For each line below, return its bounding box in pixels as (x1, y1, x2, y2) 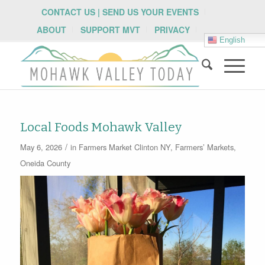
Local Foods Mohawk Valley (20, 119, 182, 135)
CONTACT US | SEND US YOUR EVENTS (41, 6, 199, 18)
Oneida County (20, 157, 70, 169)
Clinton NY (134, 141, 170, 153)
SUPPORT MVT (80, 24, 141, 35)
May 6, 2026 (20, 141, 62, 153)
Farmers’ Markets (174, 141, 234, 153)
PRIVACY (154, 24, 190, 35)
